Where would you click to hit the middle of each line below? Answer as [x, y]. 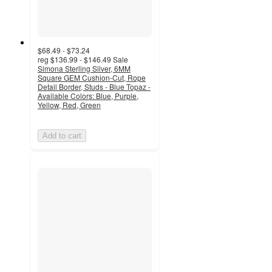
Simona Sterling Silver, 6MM [84, 69]
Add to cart [62, 136]
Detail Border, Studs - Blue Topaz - [94, 87]
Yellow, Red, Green [69, 105]
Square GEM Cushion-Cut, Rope [92, 78]
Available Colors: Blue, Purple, [88, 96]
